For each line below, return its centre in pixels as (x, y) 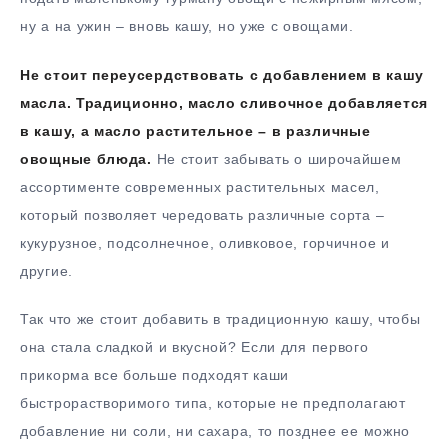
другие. (46, 270)
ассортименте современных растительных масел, (200, 186)
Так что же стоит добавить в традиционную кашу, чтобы (220, 319)
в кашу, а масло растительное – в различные (195, 130)
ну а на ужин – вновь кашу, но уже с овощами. (187, 25)
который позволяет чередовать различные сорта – (202, 214)
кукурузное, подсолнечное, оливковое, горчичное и (205, 242)
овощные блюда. (86, 158)
